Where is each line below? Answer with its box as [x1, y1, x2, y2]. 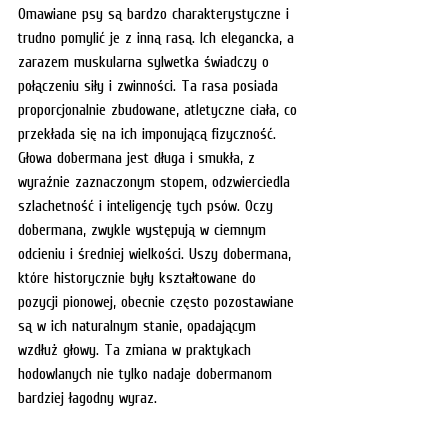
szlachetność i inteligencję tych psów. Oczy [18, 195, 278, 214]
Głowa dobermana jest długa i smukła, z [18, 147, 260, 166]
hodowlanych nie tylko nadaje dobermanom [18, 363, 277, 382]
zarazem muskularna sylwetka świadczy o [18, 51, 274, 70]
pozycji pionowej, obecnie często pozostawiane [18, 291, 299, 310]
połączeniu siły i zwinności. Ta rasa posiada [18, 75, 283, 94]
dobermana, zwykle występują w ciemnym [18, 219, 271, 238]
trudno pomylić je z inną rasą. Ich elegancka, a [18, 27, 299, 46]
